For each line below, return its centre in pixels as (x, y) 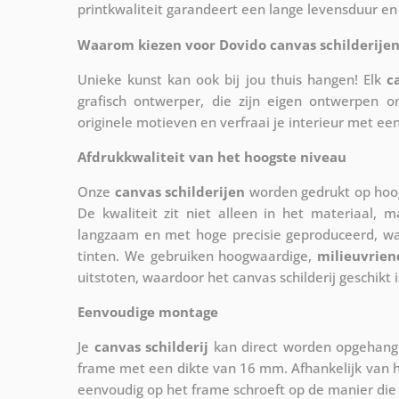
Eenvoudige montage (148, 312)
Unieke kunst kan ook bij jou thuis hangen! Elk (232, 80)
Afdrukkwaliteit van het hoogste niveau (212, 157)
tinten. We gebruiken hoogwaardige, (198, 256)
